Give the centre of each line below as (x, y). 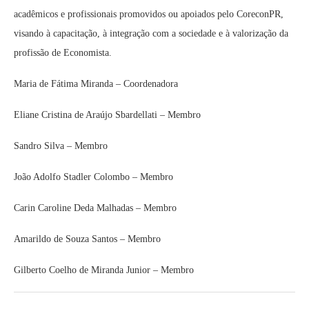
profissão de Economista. (63, 53)
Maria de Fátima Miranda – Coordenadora (96, 84)
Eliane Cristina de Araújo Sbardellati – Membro (107, 115)
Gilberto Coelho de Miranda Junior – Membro (104, 270)
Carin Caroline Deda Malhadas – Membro (95, 208)
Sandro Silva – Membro (61, 146)
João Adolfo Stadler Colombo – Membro (93, 177)
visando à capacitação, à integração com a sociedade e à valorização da (151, 33)
